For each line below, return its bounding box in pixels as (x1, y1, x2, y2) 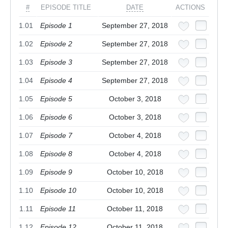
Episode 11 (40, 205, 76, 213)
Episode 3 (40, 58, 72, 67)
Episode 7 (40, 131, 72, 140)
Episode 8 (40, 150, 72, 158)
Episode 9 (40, 168, 72, 177)
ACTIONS (176, 4, 205, 12)
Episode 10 (40, 186, 76, 195)
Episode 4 (40, 76, 72, 85)
